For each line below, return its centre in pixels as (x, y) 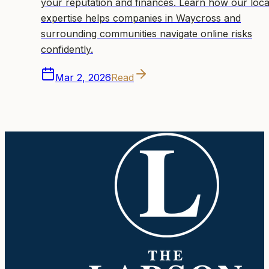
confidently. (67, 49)
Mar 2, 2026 (83, 77)
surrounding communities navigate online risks (147, 33)
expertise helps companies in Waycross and (141, 18)
